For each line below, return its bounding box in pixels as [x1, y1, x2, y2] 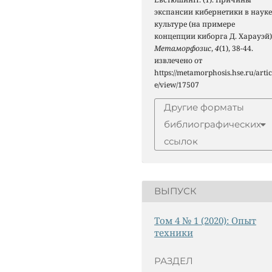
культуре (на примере [154, 18, 235, 29]
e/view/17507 [154, 79, 199, 90]
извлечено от [154, 55, 202, 66]
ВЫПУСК [154, 185, 197, 197]
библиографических [164, 118, 261, 130]
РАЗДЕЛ [154, 255, 193, 267]
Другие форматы [164, 101, 244, 113]
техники [154, 226, 193, 239]
